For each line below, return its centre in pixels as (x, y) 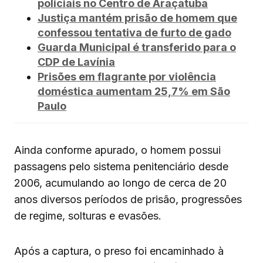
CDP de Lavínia (76, 62)
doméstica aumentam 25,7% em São (134, 92)
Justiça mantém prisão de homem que (137, 18)
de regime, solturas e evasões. (88, 216)
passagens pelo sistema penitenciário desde (121, 167)
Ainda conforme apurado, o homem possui (117, 150)
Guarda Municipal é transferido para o (137, 48)
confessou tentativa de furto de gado (134, 33)
